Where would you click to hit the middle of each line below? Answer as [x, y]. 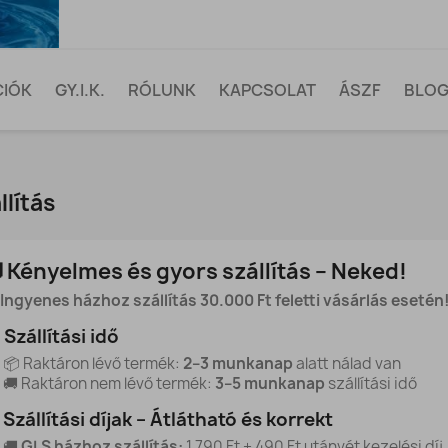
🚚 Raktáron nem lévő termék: [108, 383]
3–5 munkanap [269, 383]
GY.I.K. [80, 90]
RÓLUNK [162, 90]
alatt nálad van [346, 363]
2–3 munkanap [237, 363]
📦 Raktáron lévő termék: [92, 363]
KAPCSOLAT [268, 90]
